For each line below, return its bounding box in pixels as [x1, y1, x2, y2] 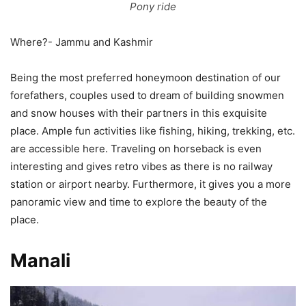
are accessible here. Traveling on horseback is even [10, 141, 262, 155]
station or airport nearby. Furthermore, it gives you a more [10, 177, 291, 191]
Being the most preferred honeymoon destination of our [10, 70, 281, 84]
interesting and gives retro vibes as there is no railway [10, 159, 273, 173]
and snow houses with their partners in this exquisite [10, 106, 267, 120]
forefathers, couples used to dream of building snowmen [10, 88, 284, 102]
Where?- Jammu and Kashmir [10, 35, 153, 48]
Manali [10, 249, 70, 272]
